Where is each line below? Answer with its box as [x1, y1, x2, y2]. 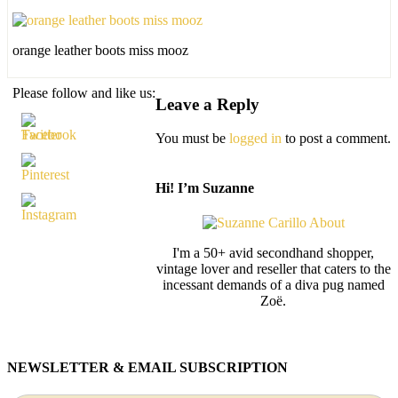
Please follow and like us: [12, 84, 155, 100]
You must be [155, 131, 229, 147]
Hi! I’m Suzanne [155, 179, 254, 195]
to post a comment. [282, 131, 391, 147]
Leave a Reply [155, 94, 259, 114]
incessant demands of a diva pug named [162, 276, 385, 292]
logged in [229, 131, 282, 147]
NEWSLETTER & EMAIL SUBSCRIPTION [7, 360, 288, 376]
